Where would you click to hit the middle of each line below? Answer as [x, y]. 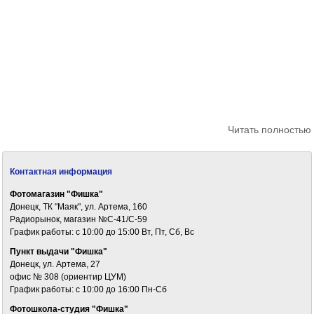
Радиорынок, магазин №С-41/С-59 [79, 219]
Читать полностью [269, 130]
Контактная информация [61, 172]
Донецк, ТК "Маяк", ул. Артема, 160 [79, 207]
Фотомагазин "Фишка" [57, 194]
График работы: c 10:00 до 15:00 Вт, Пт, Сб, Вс [102, 232]
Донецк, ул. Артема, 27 [55, 264]
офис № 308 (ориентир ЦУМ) [68, 277]
